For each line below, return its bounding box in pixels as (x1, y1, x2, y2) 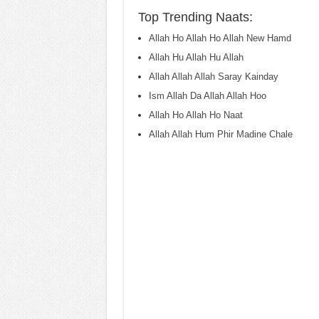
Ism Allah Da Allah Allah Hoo (148, 90, 266, 101)
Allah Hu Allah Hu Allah (148, 52, 244, 63)
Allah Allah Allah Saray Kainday (148, 71, 278, 82)
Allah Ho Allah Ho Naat (148, 110, 243, 120)
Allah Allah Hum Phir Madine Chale (148, 129, 293, 140)
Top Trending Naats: (137, 10, 253, 24)
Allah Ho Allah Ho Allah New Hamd (148, 33, 291, 43)
